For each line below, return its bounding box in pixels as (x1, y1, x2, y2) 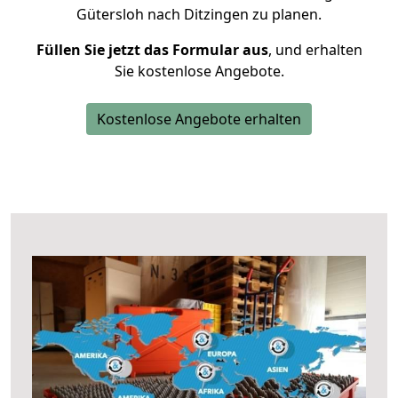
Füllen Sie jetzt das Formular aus (36, 40, 268, 60)
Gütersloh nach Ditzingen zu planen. (76, 4, 322, 24)
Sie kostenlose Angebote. (114, 61, 284, 81)
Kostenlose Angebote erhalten (97, 109, 301, 129)
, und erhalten (267, 40, 362, 60)
